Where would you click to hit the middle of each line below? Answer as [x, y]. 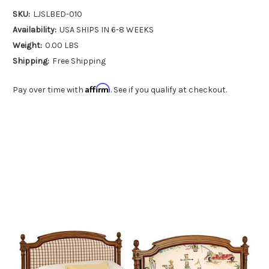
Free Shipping [79, 61]
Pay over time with [49, 90]
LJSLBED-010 [57, 14]
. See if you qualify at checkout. [169, 90]
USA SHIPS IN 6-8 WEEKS [106, 30]
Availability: [35, 30]
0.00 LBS [62, 46]
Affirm [98, 88]
